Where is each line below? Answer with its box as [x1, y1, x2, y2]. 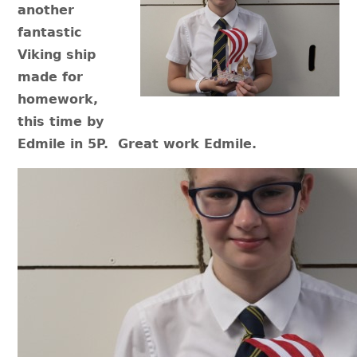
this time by [18, 114, 104, 129]
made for [18, 69, 84, 84]
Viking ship [18, 47, 96, 62]
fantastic [18, 25, 82, 40]
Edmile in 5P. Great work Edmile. [18, 136, 257, 151]
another [18, 2, 75, 18]
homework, [18, 92, 99, 107]
